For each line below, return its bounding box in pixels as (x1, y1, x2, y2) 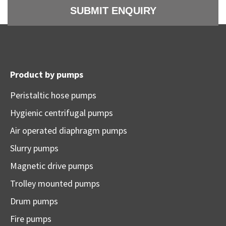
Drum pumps (10, 195, 58, 207)
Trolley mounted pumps (10, 178, 100, 190)
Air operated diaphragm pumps (10, 125, 127, 137)
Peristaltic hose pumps (10, 89, 96, 101)
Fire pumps (10, 213, 51, 225)
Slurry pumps (10, 142, 59, 154)
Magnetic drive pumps (10, 160, 93, 172)
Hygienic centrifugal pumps (10, 107, 113, 119)
